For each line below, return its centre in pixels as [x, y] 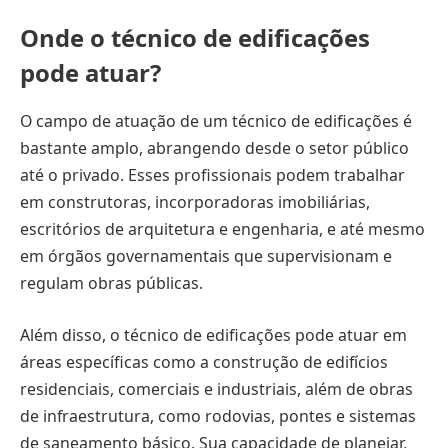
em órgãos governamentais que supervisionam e [206, 256]
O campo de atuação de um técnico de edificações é [216, 121]
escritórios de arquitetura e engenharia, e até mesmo [222, 229]
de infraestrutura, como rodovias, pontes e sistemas [218, 415]
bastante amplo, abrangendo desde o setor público [214, 148]
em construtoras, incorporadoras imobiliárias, [195, 202]
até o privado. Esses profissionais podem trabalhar [212, 175]
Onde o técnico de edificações [195, 38]
